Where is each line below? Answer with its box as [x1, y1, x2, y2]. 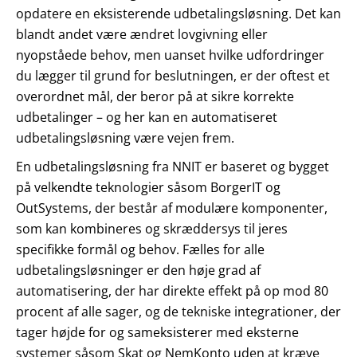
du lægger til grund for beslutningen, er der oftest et [16, 66, 330, 84]
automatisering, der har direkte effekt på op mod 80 [16, 281, 328, 300]
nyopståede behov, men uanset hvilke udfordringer [16, 45, 324, 64]
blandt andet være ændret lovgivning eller [16, 25, 268, 43]
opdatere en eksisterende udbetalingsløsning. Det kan [16, 4, 341, 22]
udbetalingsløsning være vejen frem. [16, 128, 234, 147]
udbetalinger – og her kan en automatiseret [16, 108, 277, 126]
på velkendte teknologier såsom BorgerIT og [16, 178, 280, 196]
